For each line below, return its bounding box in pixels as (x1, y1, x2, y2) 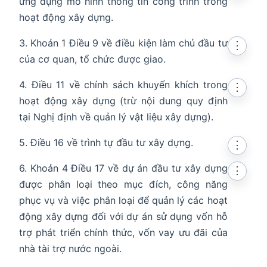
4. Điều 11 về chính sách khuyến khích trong (19, 79, 228, 91)
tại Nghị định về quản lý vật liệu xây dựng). (19, 111, 213, 123)
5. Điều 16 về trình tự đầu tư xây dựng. (19, 136, 193, 149)
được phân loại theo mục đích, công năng (19, 178, 228, 191)
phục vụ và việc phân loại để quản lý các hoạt (19, 194, 228, 207)
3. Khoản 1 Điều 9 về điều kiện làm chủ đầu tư (19, 37, 228, 49)
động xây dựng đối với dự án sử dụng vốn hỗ (19, 210, 228, 223)
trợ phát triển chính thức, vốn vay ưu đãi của (19, 226, 228, 239)
